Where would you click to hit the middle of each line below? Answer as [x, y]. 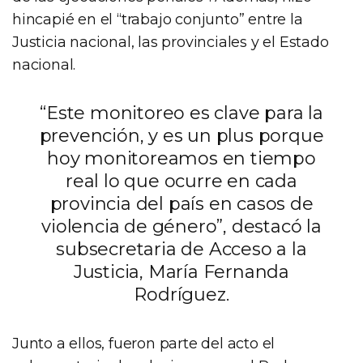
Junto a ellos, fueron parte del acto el [144, 343]
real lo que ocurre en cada [181, 181]
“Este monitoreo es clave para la [181, 113]
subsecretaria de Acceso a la [181, 249]
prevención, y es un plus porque [181, 135]
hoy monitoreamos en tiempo [181, 158]
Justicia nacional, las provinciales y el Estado [171, 42]
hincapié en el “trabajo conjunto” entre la [158, 19]
